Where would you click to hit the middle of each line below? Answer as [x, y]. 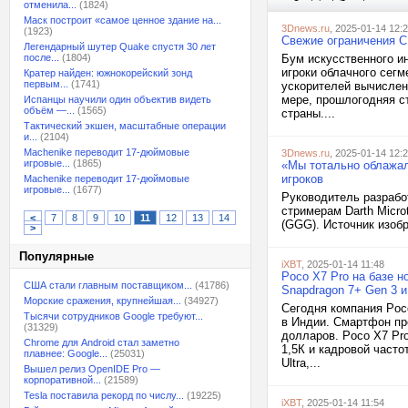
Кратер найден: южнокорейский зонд [108, 73]
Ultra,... [301, 363]
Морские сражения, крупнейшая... [102, 301]
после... [41, 57]
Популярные [56, 256]
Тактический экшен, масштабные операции [125, 126]
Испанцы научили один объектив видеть [117, 99]
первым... [46, 84]
